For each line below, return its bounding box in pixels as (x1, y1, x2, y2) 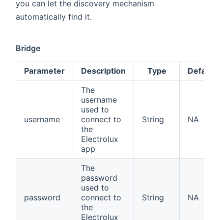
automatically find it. (16, 12, 92, 22)
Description (81, 66, 126, 76)
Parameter (24, 66, 65, 76)
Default (188, 66, 216, 76)
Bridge (16, 43, 41, 54)
